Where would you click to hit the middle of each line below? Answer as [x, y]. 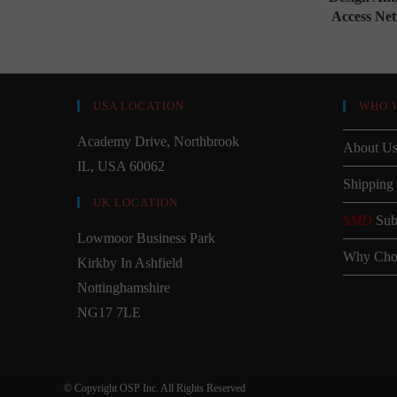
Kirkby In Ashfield [130, 262]
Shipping [368, 183]
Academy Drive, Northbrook [158, 141]
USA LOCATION [139, 105]
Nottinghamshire [124, 287]
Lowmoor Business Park [146, 237]
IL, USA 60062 [121, 166]
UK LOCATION [136, 202]
